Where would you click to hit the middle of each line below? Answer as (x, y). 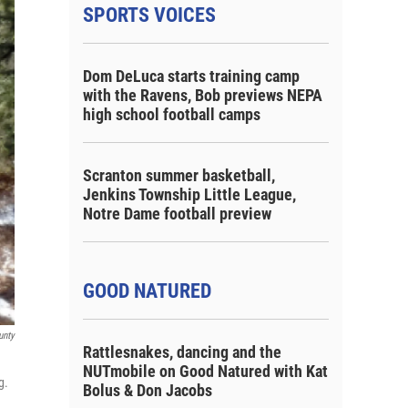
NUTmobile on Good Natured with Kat (205, 371)
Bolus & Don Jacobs (148, 390)
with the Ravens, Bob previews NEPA (203, 95)
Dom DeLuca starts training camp (191, 76)
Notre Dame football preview (177, 214)
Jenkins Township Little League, (189, 194)
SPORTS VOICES (149, 15)
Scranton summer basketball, (179, 175)
